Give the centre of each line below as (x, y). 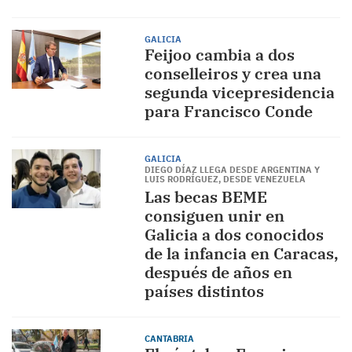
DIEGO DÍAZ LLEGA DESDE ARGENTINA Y (232, 170)
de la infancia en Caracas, (241, 253)
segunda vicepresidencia (239, 92)
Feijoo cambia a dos (219, 55)
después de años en (218, 272)
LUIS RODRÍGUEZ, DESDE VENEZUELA (225, 179)
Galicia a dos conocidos (234, 235)
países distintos (204, 291)
